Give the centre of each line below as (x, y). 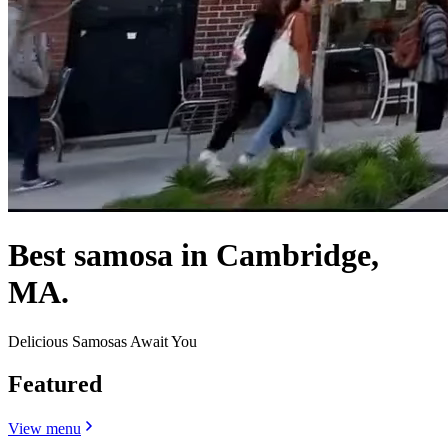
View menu (44, 428)
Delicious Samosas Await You (102, 341)
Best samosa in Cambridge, (193, 255)
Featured (55, 383)
